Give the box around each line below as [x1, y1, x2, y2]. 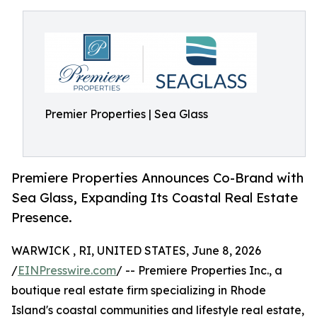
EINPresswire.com [18, 263, 116, 278]
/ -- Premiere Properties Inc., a [116, 263, 282, 278]
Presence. [11, 209, 72, 226]
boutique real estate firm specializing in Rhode [11, 283, 266, 298]
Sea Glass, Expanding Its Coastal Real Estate [11, 190, 298, 206]
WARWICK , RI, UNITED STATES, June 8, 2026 [11, 243, 261, 258]
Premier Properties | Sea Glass [45, 107, 208, 121]
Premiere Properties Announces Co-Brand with [11, 170, 304, 186]
